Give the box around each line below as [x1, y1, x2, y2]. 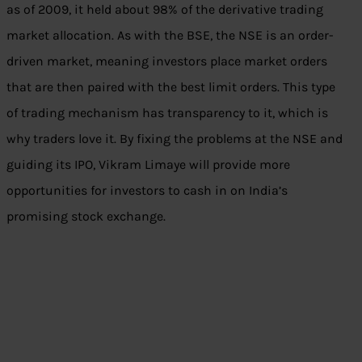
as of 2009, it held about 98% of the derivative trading [6, 2, 323, 18]
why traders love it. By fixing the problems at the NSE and [6, 131, 343, 147]
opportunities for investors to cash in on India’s [6, 183, 288, 199]
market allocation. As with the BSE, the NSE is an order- [6, 27, 334, 44]
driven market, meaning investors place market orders [6, 53, 327, 69]
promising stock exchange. [6, 208, 166, 225]
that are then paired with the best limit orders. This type [6, 79, 335, 95]
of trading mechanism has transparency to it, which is [6, 105, 328, 121]
